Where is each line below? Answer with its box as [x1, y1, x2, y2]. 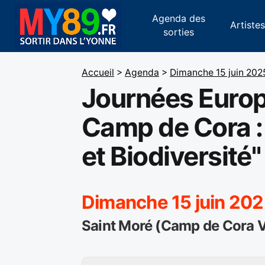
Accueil [82, 67, 114, 78]
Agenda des [151, 12, 205, 24]
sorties [163, 25, 194, 38]
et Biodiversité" [82, 140, 261, 172]
